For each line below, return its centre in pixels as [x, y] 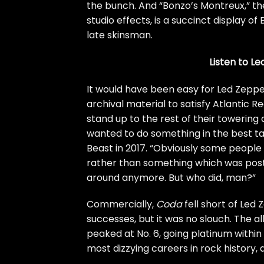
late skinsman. [120, 35]
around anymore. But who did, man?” [171, 177]
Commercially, [121, 204]
